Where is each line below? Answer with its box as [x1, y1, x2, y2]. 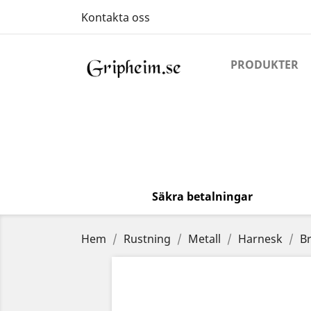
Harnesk [238, 231, 283, 246]
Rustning [124, 231, 171, 246]
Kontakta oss [81, 10, 150, 25]
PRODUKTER [230, 57, 299, 72]
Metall [188, 231, 221, 246]
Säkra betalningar [152, 189, 253, 204]
